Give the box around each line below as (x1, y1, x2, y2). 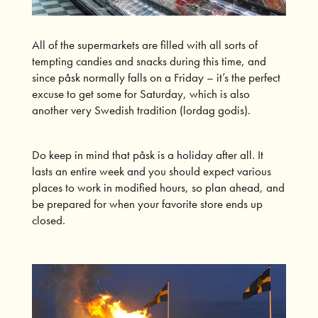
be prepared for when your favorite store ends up (31, 195, 263, 212)
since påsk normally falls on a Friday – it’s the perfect (31, 69, 280, 85)
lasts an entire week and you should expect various (31, 163, 271, 179)
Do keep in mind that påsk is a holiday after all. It (31, 146, 263, 163)
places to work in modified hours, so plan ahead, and (31, 179, 285, 195)
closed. (31, 212, 65, 228)
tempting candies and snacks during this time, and (31, 53, 266, 69)
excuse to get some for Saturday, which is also (31, 85, 250, 102)
